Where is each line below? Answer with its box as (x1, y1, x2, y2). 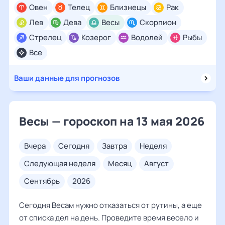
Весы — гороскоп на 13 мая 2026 (19, 113, 204, 129)
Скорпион (140, 17, 176, 28)
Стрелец (29, 32, 61, 43)
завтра (106, 141, 127, 151)
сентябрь (30, 176, 60, 186)
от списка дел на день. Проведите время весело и (19, 212, 199, 223)
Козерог (81, 32, 111, 43)
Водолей (131, 32, 163, 43)
